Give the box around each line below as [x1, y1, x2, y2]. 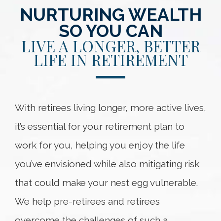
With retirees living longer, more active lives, [15, 102, 206, 113]
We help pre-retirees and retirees [15, 196, 160, 207]
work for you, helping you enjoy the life [15, 140, 185, 150]
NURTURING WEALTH [19, 4, 202, 25]
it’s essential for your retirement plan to [15, 121, 184, 132]
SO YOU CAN [58, 21, 163, 41]
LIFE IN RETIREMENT [33, 49, 188, 70]
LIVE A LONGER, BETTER [21, 36, 200, 56]
